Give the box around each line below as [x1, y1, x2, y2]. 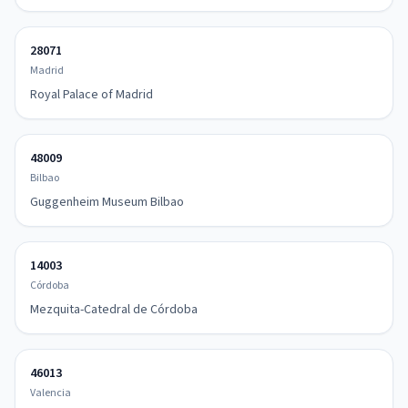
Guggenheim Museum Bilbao [30, 193, 184, 211]
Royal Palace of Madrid [30, 86, 153, 104]
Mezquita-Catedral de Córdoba [30, 301, 198, 319]
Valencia [30, 385, 71, 401]
